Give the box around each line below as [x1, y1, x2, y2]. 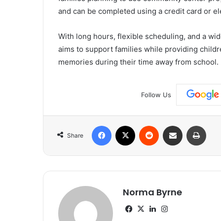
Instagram [170, 204, 204, 214]
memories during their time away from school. [58, 57, 219, 67]
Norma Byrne [123, 186, 182, 199]
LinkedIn [158, 204, 187, 214]
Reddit [158, 121, 178, 130]
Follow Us [141, 90, 171, 99]
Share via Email [182, 121, 198, 130]
